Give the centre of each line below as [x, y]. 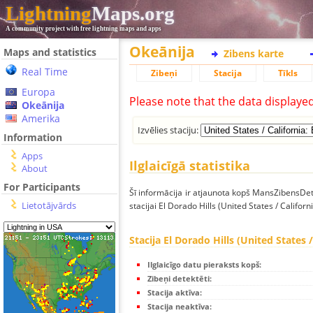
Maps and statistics [50, 52]
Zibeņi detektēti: [180, 279]
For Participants [42, 187]
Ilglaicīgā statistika [190, 166]
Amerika [41, 118]
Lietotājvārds [49, 205]
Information [33, 137]
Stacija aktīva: [175, 293]
